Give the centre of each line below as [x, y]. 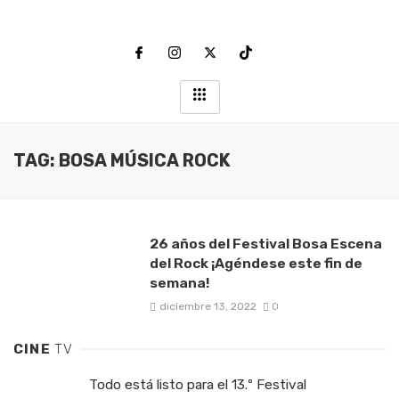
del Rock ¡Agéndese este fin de [256, 263]
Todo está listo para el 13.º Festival [198, 385]
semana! [179, 283]
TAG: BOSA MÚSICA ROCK [122, 161]
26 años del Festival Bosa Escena [265, 244]
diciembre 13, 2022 [208, 307]
